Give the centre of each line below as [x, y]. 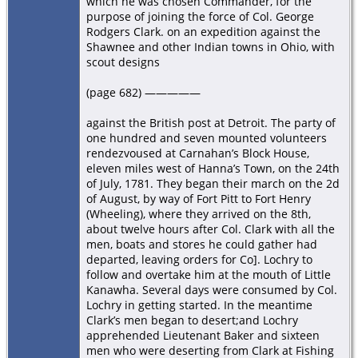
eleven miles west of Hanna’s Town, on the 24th [213, 168]
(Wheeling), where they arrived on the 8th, [199, 213]
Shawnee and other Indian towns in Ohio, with [211, 46]
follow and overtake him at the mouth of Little [209, 274]
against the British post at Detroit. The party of [211, 122]
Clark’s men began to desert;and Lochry [192, 320]
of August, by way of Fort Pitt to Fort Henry [199, 198]
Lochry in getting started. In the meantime [199, 304]
